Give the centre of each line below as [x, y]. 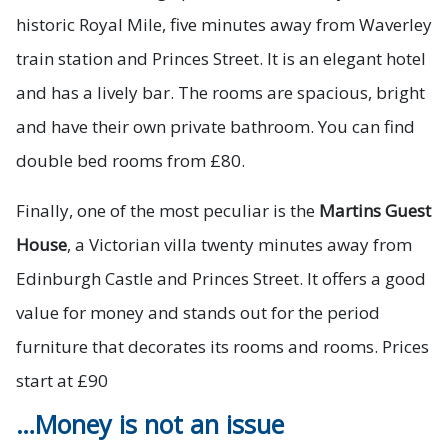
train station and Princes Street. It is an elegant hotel [221, 59]
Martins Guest [375, 211]
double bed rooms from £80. [130, 161]
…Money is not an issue [150, 424]
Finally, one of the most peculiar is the [167, 211]
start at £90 [62, 381]
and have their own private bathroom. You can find [215, 127]
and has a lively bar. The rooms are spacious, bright [220, 93]
